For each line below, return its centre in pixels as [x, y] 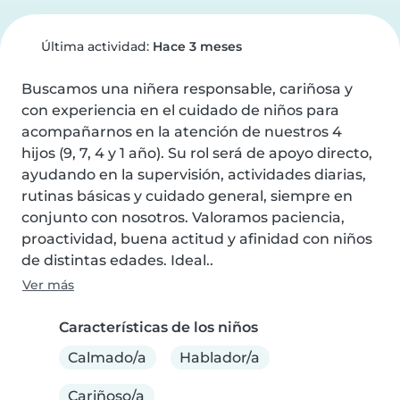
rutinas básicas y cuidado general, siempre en [187, 196]
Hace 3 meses [197, 46]
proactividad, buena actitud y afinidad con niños [197, 239]
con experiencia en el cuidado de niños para [180, 110]
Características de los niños [158, 327]
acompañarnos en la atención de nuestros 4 [182, 132]
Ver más [48, 285]
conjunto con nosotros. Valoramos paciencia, [183, 217]
